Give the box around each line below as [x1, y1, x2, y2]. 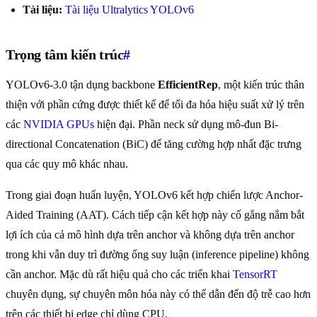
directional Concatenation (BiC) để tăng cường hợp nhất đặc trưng [6, 138, 301, 151]
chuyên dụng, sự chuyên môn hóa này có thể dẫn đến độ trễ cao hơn [6, 288, 311, 301]
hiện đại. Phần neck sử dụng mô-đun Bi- [94, 118, 278, 131]
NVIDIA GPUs [23, 118, 94, 131]
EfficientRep [158, 79, 218, 91]
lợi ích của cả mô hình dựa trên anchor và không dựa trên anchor [6, 229, 294, 241]
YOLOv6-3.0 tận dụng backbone [6, 79, 158, 91]
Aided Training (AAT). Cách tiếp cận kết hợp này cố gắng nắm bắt [6, 209, 304, 221]
